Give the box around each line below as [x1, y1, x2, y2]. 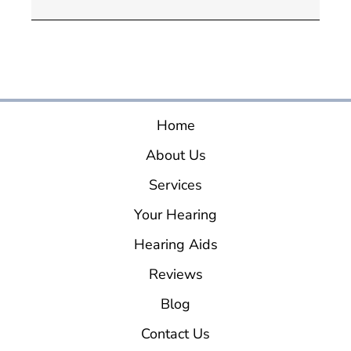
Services [149, 175, 202, 194]
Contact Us [141, 324, 210, 343]
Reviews [148, 264, 203, 284]
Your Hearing [134, 204, 217, 224]
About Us [145, 145, 206, 165]
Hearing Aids [133, 234, 218, 254]
